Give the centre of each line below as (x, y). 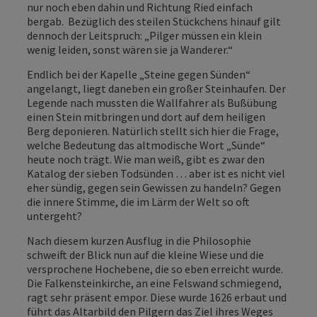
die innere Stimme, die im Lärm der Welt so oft (138, 201)
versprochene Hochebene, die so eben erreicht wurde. (155, 269)
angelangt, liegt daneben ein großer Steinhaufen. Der (156, 88)
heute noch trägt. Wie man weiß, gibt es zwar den (146, 159)
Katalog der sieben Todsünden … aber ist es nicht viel (156, 173)
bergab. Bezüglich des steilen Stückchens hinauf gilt (154, 21)
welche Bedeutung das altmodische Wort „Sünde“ (146, 145)
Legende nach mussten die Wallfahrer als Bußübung (152, 102)
